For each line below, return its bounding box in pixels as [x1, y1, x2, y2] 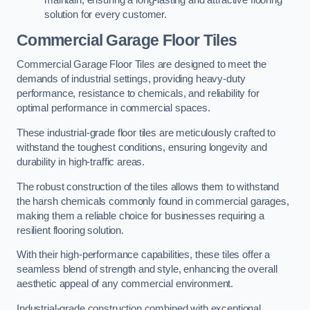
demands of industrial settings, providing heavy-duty [17, 73, 246, 85]
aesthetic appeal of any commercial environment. [17, 278, 234, 290]
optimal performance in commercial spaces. [17, 102, 211, 114]
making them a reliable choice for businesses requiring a [17, 210, 264, 221]
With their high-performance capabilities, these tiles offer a [17, 249, 271, 261]
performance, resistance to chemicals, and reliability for [17, 88, 259, 100]
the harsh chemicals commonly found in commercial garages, [17, 195, 289, 207]
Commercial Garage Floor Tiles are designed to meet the [17, 59, 267, 71]
